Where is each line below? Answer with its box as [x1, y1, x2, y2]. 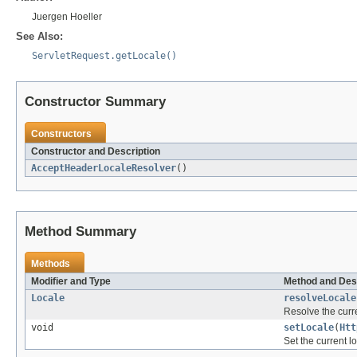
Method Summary [25, 223, 136, 239]
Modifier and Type [31, 275, 111, 287]
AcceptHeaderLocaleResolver [31, 162, 176, 174]
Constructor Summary [25, 93, 166, 109]
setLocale [284, 321, 334, 333]
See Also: [16, 29, 63, 42]
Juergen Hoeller [32, 10, 102, 22]
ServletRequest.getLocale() [32, 49, 177, 61]
